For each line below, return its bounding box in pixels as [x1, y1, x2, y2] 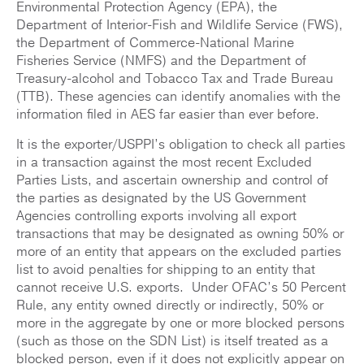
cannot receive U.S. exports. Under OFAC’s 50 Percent [16, 278, 346, 297]
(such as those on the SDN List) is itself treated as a [16, 331, 328, 350]
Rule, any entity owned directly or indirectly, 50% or [16, 296, 323, 314]
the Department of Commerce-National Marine [16, 33, 294, 52]
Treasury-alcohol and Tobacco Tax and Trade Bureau [16, 69, 333, 88]
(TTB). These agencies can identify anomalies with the [16, 87, 340, 106]
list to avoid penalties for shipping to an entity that [16, 260, 315, 279]
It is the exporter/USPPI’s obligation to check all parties [16, 135, 345, 154]
